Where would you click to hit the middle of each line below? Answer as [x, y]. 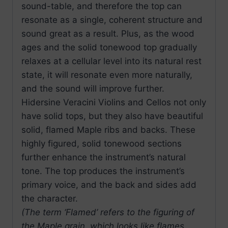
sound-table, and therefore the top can [102, 6]
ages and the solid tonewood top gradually [109, 48]
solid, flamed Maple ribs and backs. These [108, 130]
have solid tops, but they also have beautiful [112, 116]
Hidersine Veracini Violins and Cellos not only [114, 103]
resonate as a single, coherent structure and [112, 20]
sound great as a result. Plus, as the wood [108, 34]
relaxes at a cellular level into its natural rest [111, 61]
